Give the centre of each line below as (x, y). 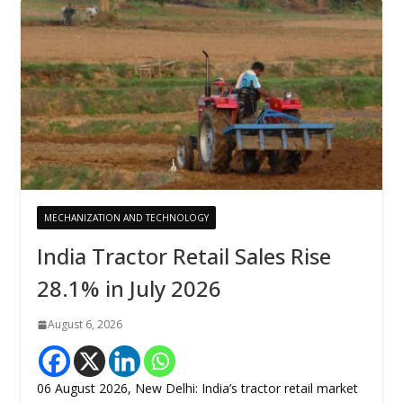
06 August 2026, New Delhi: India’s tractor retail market (197, 389)
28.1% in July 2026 (129, 289)
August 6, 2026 (85, 325)
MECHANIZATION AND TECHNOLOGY (126, 218)
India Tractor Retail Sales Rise (184, 256)
